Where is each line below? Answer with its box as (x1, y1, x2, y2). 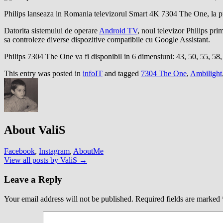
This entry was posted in (4, 69, 83, 78)
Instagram (39, 147, 70, 156)
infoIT (83, 69, 103, 78)
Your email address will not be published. (4, 194, 133, 203)
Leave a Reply (4, 174, 62, 185)
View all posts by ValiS (4, 156, 79, 165)
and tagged (103, 69, 141, 78)
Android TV (99, 26, 137, 35)
